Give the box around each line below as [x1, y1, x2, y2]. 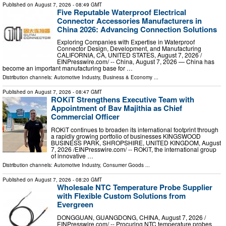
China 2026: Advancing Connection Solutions [57, 23, 217, 35]
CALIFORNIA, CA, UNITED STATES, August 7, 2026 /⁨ [57, 50, 202, 60]
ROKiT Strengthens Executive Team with [51, 94, 194, 105]
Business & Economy [103, 74, 152, 81]
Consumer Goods [103, 161, 144, 169]
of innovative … [51, 151, 93, 160]
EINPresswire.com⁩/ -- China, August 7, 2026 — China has [57, 57, 214, 66]
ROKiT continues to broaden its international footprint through [51, 125, 218, 134]
